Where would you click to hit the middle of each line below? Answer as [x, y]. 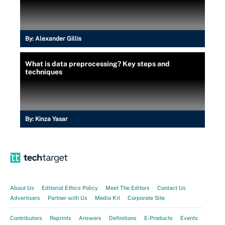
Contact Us [172, 188]
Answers [90, 218]
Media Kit [107, 198]
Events [189, 218]
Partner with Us [68, 198]
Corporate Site [146, 198]
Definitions [123, 218]
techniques [44, 72]
